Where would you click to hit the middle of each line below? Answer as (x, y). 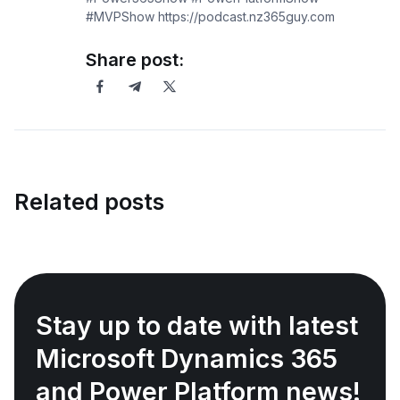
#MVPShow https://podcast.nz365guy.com (210, 17)
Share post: (135, 60)
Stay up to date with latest (197, 326)
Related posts (89, 202)
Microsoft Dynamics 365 (187, 359)
